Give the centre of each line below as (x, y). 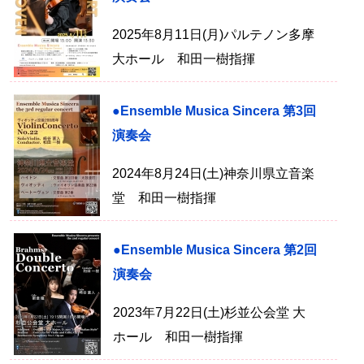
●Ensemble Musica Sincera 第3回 (214, 111)
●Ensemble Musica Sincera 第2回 (215, 250)
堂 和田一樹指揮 (164, 198)
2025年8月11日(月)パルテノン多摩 (213, 35)
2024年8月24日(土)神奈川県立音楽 (213, 173)
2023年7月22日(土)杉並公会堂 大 (209, 312)
